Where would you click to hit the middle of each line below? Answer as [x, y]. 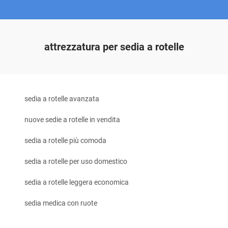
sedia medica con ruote [61, 203]
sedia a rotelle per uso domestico [76, 161]
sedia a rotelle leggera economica [77, 182]
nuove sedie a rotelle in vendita [72, 120]
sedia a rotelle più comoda [65, 140]
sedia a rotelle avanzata [62, 99]
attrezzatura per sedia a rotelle [114, 47]
